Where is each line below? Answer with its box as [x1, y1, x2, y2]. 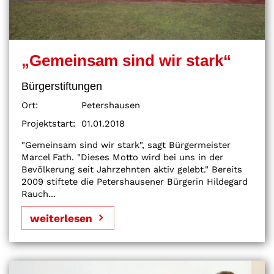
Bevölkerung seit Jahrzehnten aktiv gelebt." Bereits [21, 163, 242, 175]
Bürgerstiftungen [21, 79, 102, 92]
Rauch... [21, 188, 56, 199]
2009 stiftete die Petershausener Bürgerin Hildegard [21, 176, 248, 187]
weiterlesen [30, 212, 92, 224]
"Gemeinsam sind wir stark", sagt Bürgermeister [21, 139, 231, 150]
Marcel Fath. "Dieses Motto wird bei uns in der [21, 151, 223, 163]
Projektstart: [21, 117, 75, 129]
